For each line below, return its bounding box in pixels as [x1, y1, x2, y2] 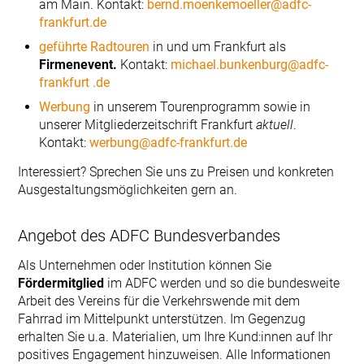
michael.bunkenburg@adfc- [171, 56, 328, 72]
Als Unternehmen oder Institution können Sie [18, 258, 272, 274]
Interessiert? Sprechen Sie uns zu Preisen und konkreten [18, 164, 335, 180]
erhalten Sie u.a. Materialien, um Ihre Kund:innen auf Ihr [18, 329, 333, 345]
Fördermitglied [18, 275, 108, 292]
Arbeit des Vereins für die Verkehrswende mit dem [18, 293, 301, 310]
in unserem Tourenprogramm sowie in [93, 98, 310, 115]
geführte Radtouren [39, 38, 149, 54]
